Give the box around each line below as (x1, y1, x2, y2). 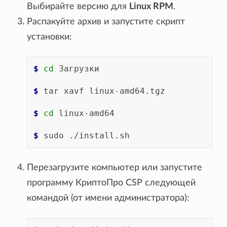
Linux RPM (129, 2, 174, 11)
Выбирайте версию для (27, 2, 130, 11)
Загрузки (59, 63, 100, 73)
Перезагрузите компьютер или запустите (27, 163, 203, 172)
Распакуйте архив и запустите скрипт (27, 17, 185, 26)
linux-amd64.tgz (89, 86, 166, 96)
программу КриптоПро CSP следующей (27, 178, 196, 187)
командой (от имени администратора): (27, 193, 190, 203)
